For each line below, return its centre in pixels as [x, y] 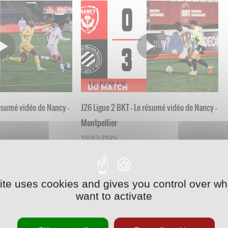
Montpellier [99, 122]
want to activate [114, 196]
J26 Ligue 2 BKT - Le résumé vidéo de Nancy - [149, 107]
